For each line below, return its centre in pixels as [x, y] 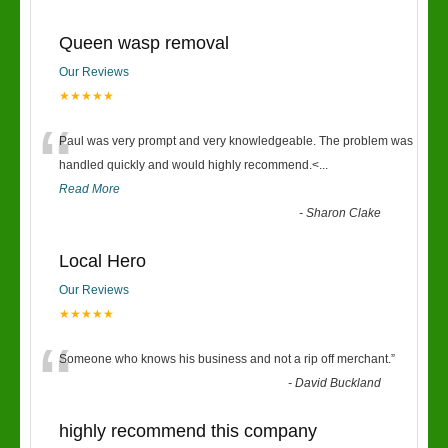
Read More [89, 189]
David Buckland [338, 383]
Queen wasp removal [144, 43]
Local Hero [102, 261]
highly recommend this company [188, 431]
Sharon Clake [344, 213]
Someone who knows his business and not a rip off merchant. [225, 359]
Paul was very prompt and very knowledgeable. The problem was [236, 141]
